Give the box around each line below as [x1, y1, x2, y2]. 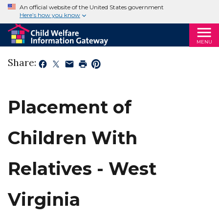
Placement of [8, 96, 131, 118]
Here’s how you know [20, 11, 80, 19]
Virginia [8, 189, 80, 211]
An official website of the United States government [20, 3, 164, 11]
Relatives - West [8, 158, 156, 180]
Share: [8, 57, 36, 68]
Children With [8, 127, 137, 149]
